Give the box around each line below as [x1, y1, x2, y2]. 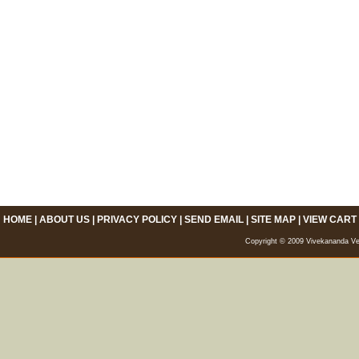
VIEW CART [302, 214, 357, 225]
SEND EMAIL [184, 214, 244, 225]
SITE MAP [250, 214, 296, 225]
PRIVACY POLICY [96, 214, 177, 225]
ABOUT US [38, 214, 90, 225]
